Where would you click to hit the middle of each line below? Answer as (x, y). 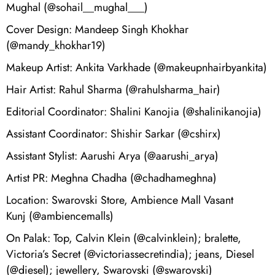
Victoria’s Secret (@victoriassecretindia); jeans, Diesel (130, 254)
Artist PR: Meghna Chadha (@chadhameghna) (111, 178)
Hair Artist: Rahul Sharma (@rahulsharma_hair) (113, 90)
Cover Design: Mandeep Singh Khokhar (97, 30)
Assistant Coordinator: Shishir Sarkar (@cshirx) (114, 134)
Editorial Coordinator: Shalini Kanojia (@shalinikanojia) (134, 112)
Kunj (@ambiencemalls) (60, 216)
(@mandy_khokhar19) (56, 46)
